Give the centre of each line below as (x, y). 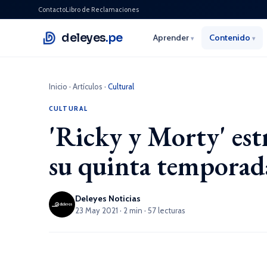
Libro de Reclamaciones (102, 9)
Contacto (52, 9)
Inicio (58, 86)
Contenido (230, 38)
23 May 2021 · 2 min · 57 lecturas (130, 210)
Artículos (88, 86)
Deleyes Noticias (108, 198)
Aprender (172, 38)
